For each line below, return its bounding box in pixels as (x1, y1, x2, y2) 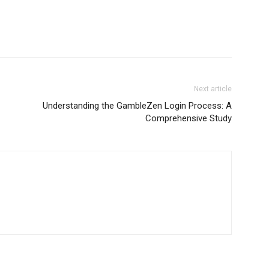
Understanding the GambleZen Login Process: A (43, 100, 232, 111)
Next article (194, 85, 232, 93)
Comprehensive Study (145, 113, 232, 124)
